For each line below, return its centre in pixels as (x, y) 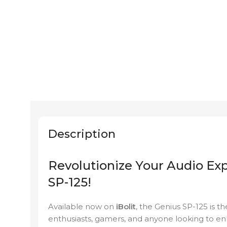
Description (82, 134)
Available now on (82, 207)
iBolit (126, 207)
